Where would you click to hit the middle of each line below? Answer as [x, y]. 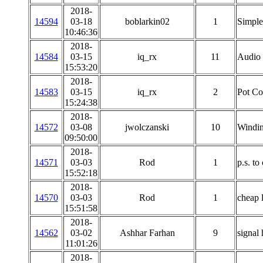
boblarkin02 [147, 21]
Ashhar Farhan [147, 233]
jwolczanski [147, 127]
